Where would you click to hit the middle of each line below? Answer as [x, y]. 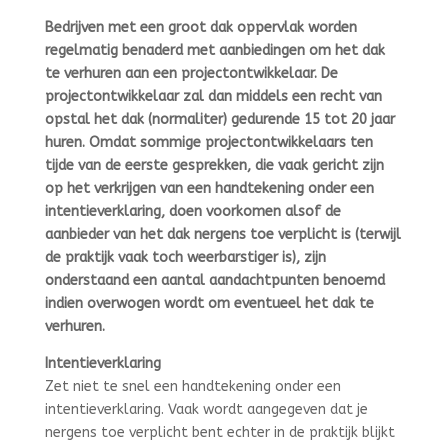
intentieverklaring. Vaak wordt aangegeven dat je [206, 410]
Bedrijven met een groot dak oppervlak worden [200, 28]
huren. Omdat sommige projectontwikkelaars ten [208, 143]
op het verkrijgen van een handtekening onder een [209, 189]
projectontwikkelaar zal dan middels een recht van [213, 97]
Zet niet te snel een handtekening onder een [192, 387]
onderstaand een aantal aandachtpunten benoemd [214, 281]
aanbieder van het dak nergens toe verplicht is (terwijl [222, 235]
